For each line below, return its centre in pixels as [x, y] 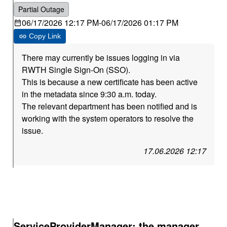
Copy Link [45, 36]
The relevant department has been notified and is [110, 106]
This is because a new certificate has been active [110, 82]
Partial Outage [42, 9]
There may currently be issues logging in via [101, 58]
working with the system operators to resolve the [108, 118]
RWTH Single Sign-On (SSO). [76, 70]
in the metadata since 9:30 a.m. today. [89, 94]
